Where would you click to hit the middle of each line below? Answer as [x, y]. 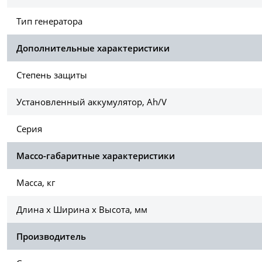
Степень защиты [52, 75]
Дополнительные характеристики [93, 48]
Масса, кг [36, 183]
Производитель [51, 237]
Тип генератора [49, 21]
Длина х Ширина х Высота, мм [82, 210]
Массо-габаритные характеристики [96, 156]
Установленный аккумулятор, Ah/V [92, 102]
